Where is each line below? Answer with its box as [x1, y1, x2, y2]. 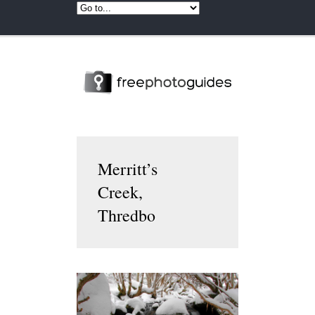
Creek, [98, 180, 143, 203]
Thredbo [98, 203, 155, 226]
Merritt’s [98, 157, 157, 180]
